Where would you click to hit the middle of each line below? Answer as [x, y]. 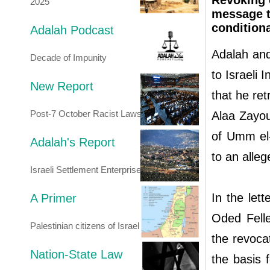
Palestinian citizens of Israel [85, 226]
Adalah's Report [73, 142]
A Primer [53, 198]
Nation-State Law [76, 254]
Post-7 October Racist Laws [86, 114]
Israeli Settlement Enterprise [86, 170]
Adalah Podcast [72, 30]
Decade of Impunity [68, 58]
